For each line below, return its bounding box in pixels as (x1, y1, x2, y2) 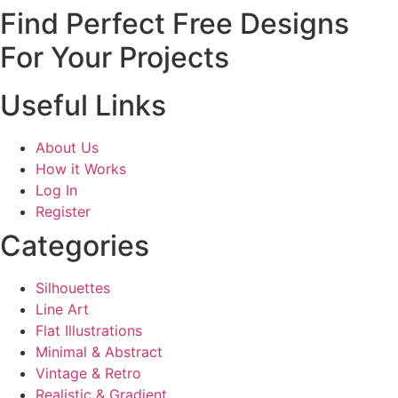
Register (36, 203, 91, 221)
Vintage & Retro (36, 364, 141, 383)
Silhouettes (36, 279, 110, 298)
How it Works (36, 160, 126, 179)
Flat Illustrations (36, 322, 142, 340)
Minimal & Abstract (36, 343, 163, 362)
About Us (36, 139, 99, 157)
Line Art (36, 300, 89, 319)
